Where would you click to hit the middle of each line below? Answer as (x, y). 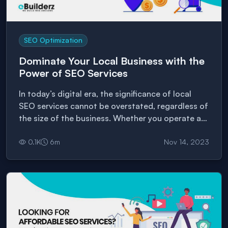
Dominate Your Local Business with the (112, 61)
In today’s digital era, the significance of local (105, 94)
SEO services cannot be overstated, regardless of (113, 106)
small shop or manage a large (75, 131)
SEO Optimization (53, 40)
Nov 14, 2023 (187, 142)
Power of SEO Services (73, 73)
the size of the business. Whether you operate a (110, 118)
